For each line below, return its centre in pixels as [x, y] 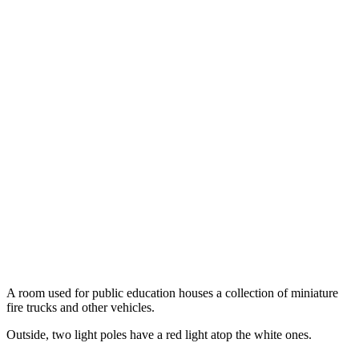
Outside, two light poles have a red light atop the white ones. [159, 334]
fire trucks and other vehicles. [81, 307]
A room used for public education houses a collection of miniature [172, 292]
